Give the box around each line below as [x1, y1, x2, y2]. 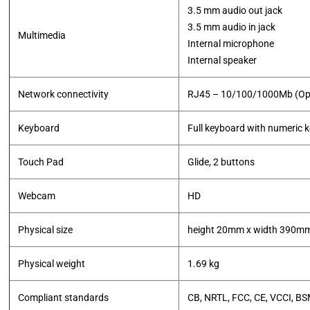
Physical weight [18, 258, 86, 269]
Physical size [18, 224, 73, 235]
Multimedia [18, 30, 66, 41]
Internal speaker [188, 55, 257, 66]
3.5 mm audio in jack [188, 21, 276, 33]
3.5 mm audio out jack [188, 5, 283, 16]
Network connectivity [18, 89, 109, 100]
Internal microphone [188, 38, 275, 49]
